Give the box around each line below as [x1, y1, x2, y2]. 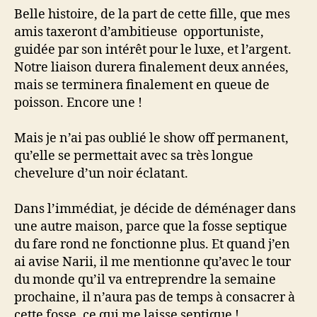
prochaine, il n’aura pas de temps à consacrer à [14, 289, 295, 306]
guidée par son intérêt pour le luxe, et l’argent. [14, 41, 292, 58]
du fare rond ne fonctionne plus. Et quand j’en [14, 236, 290, 253]
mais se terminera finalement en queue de [14, 76, 270, 93]
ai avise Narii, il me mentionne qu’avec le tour [14, 253, 291, 270]
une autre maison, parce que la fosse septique [14, 218, 287, 235]
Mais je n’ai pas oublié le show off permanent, [14, 129, 289, 146]
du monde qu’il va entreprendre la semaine [14, 271, 276, 288]
